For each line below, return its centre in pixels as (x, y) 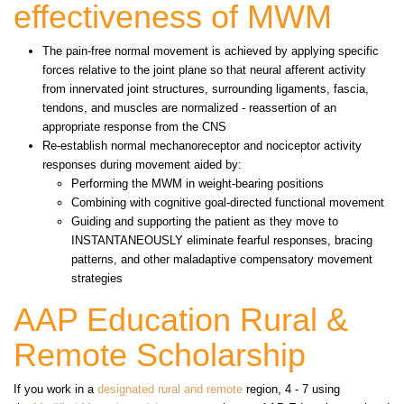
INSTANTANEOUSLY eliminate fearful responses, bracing (222, 240)
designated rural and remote (170, 389)
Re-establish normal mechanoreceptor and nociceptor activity (202, 145)
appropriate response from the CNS (134, 126)
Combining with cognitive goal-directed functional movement (228, 202)
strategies (97, 278)
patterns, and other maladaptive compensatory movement (222, 259)
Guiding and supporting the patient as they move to (205, 221)
